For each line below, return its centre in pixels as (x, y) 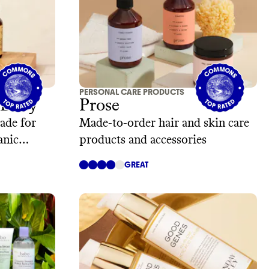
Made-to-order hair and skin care (164, 123)
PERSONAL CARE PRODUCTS (132, 92)
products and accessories (143, 140)
